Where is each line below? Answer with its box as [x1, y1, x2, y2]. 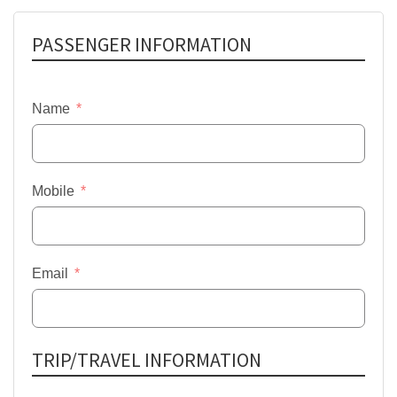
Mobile [32, 183, 74, 198]
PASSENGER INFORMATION [32, 32, 252, 57]
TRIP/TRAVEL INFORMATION [32, 347, 261, 372]
